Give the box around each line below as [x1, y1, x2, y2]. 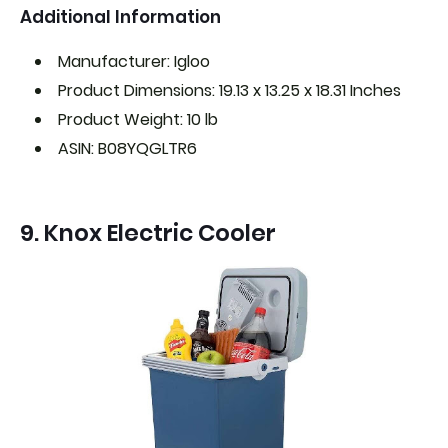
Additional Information [20, 5, 221, 29]
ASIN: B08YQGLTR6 [58, 137, 197, 160]
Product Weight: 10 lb [58, 108, 218, 131]
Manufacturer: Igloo [58, 50, 210, 73]
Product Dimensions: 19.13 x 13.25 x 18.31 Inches [58, 79, 401, 102]
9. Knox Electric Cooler [20, 217, 276, 249]
